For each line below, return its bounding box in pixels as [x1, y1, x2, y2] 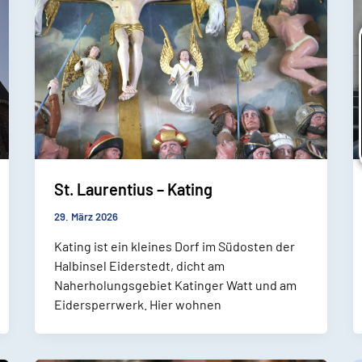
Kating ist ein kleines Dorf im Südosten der [53, 238, 295, 254]
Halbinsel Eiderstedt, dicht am [53, 257, 225, 273]
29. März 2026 [53, 209, 118, 223]
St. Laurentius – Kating [53, 179, 213, 199]
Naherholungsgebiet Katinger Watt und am [53, 276, 297, 293]
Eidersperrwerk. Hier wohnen [53, 296, 221, 312]
